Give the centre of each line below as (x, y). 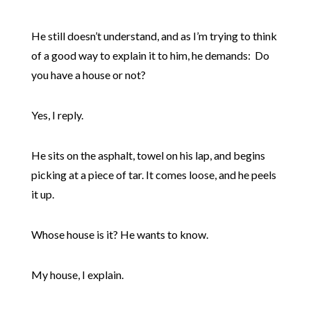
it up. (42, 194)
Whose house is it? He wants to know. (119, 234)
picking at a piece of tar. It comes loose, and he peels (153, 175)
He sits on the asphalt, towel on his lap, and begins (148, 155)
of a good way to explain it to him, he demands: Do (150, 55)
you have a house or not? (88, 75)
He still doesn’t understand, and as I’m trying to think (154, 36)
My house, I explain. (77, 275)
